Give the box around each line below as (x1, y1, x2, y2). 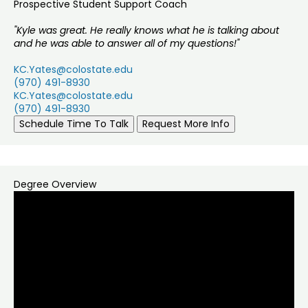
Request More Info (142, 117, 230, 131)
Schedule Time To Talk (19, 117, 129, 131)
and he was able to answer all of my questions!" (14, 36, 239, 51)
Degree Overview (14, 177, 96, 192)
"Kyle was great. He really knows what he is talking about (14, 23, 279, 38)
